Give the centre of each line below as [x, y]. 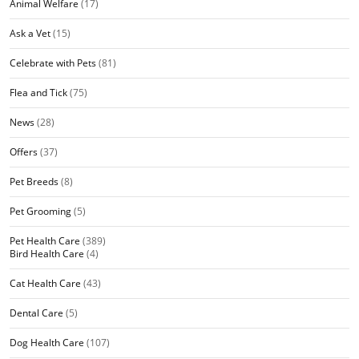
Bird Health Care [47, 253]
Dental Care [36, 313]
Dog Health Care [47, 342]
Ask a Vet [30, 33]
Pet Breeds [34, 181]
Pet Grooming [40, 211]
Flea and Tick [38, 92]
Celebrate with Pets [53, 63]
